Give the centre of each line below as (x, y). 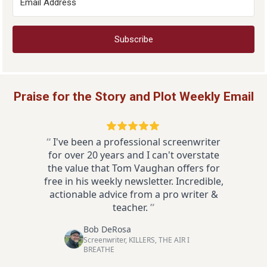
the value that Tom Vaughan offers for (133, 168)
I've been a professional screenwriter (137, 142)
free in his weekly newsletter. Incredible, (133, 181)
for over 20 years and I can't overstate (133, 155)
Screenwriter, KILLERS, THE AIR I (136, 240)
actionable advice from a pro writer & (133, 194)
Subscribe (133, 39)
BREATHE (99, 249)
